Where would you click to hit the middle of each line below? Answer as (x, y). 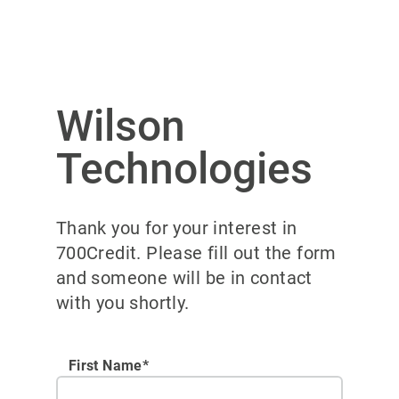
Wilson (120, 126)
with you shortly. (122, 303)
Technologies (184, 169)
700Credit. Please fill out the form (196, 253)
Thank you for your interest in (176, 228)
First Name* (109, 366)
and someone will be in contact (184, 278)
